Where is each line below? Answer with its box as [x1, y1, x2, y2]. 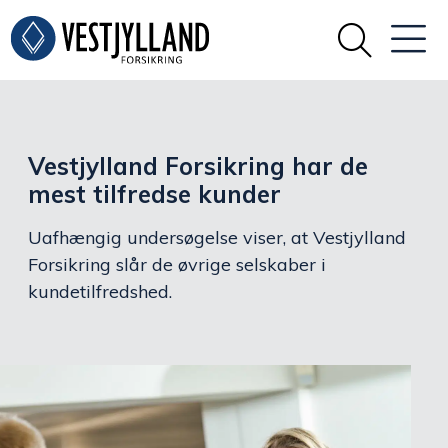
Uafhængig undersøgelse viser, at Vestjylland [28, 226, 406, 249]
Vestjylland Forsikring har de [28, 151, 368, 181]
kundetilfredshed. [28, 280, 172, 303]
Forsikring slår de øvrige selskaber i [28, 253, 326, 276]
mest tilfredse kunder [28, 179, 281, 209]
